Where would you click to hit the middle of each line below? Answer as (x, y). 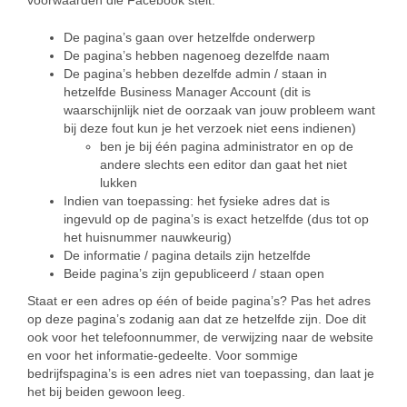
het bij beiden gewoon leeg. (106, 392)
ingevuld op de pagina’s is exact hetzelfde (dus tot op (216, 219)
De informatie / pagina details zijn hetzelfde (187, 256)
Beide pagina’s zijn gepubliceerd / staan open (194, 274)
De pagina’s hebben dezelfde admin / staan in (195, 74)
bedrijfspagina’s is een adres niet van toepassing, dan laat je (201, 374)
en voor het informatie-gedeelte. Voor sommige (163, 356)
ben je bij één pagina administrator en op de (227, 147)
